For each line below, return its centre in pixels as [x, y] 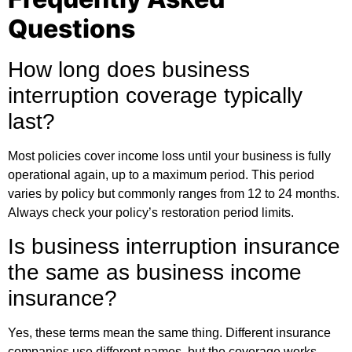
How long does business [129, 69]
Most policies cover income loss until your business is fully [169, 156]
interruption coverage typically [155, 95]
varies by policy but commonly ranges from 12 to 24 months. [174, 193]
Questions [71, 28]
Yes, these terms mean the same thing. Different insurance [169, 333]
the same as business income [155, 273]
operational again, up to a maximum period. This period [161, 174]
